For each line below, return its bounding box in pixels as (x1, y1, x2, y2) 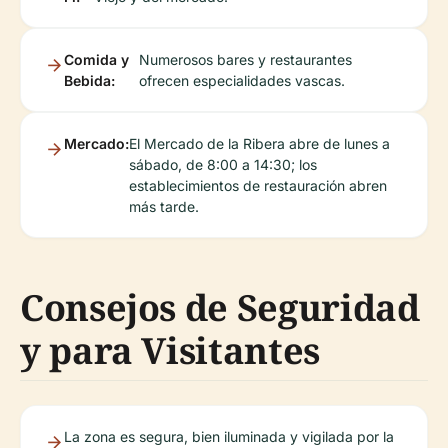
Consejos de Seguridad (20, 283, 420, 332)
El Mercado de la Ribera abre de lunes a (129, 135, 390, 152)
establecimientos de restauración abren (129, 177, 387, 194)
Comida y (64, 51, 129, 68)
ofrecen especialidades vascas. (138, 72, 345, 89)
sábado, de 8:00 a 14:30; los (129, 156, 317, 173)
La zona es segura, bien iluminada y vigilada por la (64, 428, 394, 445)
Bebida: (64, 72, 115, 89)
